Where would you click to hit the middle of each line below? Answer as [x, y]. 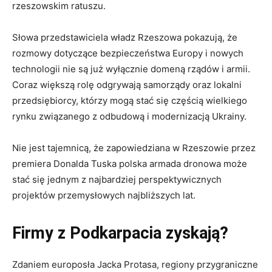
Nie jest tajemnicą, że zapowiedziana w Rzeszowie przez [134, 148]
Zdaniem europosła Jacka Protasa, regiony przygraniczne [135, 265]
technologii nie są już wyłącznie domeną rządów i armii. [131, 69]
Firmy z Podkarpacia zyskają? [120, 233]
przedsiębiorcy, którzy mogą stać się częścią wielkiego [130, 101]
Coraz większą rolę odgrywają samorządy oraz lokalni [127, 85]
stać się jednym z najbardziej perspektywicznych [117, 180]
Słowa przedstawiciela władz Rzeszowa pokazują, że [125, 38]
